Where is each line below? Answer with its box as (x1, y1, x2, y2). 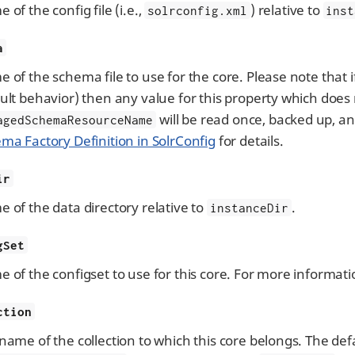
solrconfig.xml (147, 3, 248, 17)
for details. (215, 132, 284, 150)
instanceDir (209, 200, 288, 215)
